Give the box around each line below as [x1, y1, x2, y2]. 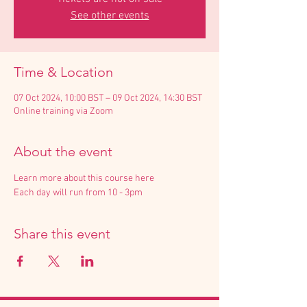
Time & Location [14, 64, 113, 80]
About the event [14, 143, 112, 160]
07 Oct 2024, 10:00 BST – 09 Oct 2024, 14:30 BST [14, 93, 202, 104]
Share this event [14, 225, 110, 242]
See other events [70, 9, 149, 23]
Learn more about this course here [14, 173, 154, 184]
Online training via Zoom [14, 106, 113, 117]
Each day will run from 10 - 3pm [14, 187, 143, 199]
